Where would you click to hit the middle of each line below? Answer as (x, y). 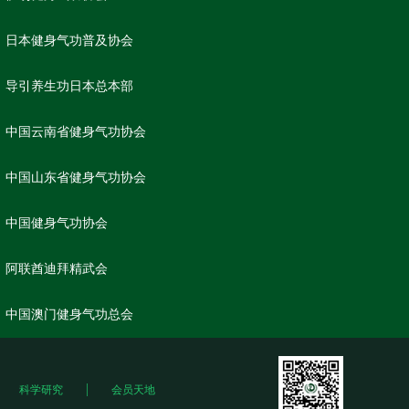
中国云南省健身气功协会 (76, 132)
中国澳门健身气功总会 (69, 315)
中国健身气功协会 (57, 223)
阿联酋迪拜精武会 (57, 269)
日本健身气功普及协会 (69, 41)
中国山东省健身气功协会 (76, 178)
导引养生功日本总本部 (69, 86)
